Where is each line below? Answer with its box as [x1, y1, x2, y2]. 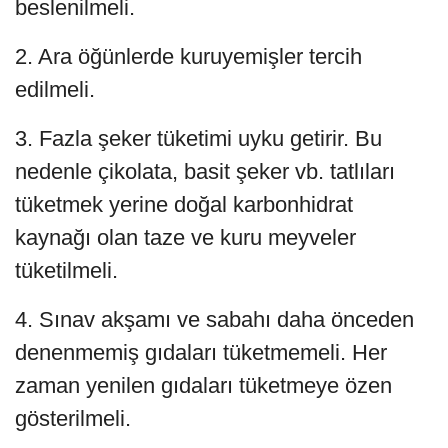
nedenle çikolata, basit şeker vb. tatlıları [15, 159, 395, 185]
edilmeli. [15, 77, 95, 103]
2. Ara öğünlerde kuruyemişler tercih [15, 44, 362, 70]
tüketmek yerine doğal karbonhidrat [15, 192, 353, 218]
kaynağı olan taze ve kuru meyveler [15, 225, 356, 251]
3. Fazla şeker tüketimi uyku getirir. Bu [15, 126, 382, 152]
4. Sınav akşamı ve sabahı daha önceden [15, 307, 414, 333]
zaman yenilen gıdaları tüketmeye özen [15, 373, 392, 399]
